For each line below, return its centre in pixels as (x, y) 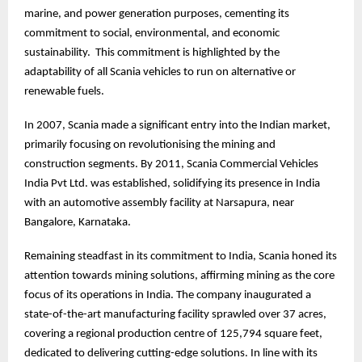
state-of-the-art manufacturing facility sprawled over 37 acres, (175, 315)
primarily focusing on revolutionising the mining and (150, 145)
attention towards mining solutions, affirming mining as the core (179, 276)
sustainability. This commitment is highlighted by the (152, 53)
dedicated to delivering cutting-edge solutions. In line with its (171, 354)
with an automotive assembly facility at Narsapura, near (159, 204)
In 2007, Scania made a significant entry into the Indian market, (177, 126)
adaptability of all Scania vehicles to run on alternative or (160, 73)
